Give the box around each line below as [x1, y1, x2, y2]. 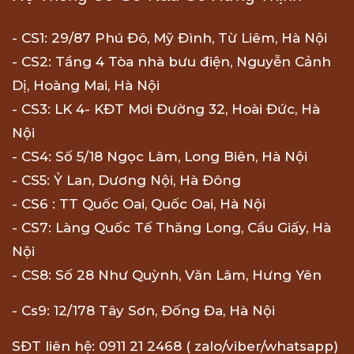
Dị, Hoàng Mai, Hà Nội [12, 77, 160, 94]
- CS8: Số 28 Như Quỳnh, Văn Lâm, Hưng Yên [12, 267, 322, 284]
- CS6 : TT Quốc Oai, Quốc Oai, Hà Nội [12, 196, 265, 213]
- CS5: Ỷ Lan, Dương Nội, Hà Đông [12, 172, 241, 189]
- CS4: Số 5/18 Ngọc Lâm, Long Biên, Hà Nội [12, 149, 307, 165]
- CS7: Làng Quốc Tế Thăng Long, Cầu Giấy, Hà [12, 220, 331, 236]
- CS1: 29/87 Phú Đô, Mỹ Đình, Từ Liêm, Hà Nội [12, 30, 327, 47]
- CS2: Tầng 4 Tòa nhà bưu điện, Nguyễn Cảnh [12, 54, 331, 70]
